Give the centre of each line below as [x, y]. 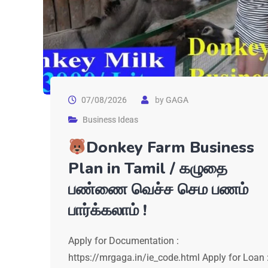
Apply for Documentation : [124, 241]
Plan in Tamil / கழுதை [148, 168]
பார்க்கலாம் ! [107, 210]
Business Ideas [110, 120]
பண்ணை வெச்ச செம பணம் [158, 189]
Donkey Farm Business [170, 147]
